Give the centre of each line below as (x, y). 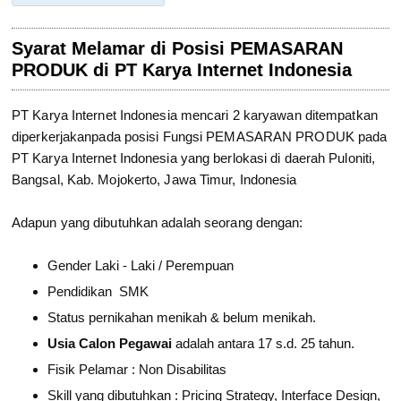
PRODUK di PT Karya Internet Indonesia (182, 69)
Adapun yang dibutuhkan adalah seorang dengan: (158, 222)
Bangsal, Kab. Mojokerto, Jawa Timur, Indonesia (155, 179)
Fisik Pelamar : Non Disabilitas (137, 369)
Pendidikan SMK (98, 291)
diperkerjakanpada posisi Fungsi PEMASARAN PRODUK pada (200, 136)
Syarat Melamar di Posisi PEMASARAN (178, 48)
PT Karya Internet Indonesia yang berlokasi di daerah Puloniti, (194, 158)
